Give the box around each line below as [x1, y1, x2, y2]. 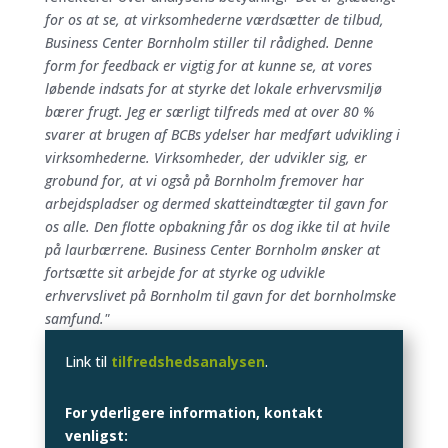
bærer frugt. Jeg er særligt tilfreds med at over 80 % [44, 101, 374, 121]
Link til [64, 351, 111, 371]
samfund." [44, 308, 110, 328]
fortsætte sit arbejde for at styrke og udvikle [44, 262, 325, 282]
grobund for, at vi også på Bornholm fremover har [44, 170, 364, 190]
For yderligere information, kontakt [64, 402, 323, 422]
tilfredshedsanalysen [110, 351, 265, 371]
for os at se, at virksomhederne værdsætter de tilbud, [44, 9, 384, 29]
